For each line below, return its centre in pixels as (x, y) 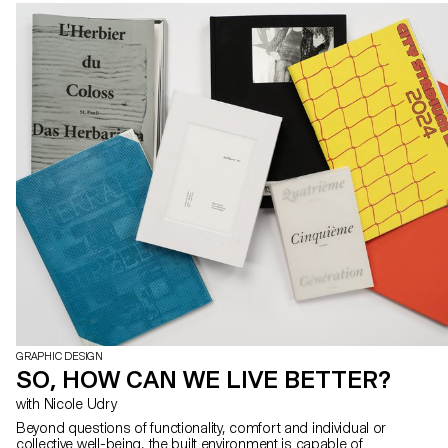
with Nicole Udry (80, 403)
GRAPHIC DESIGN (59, 356)
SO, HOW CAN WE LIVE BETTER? (203, 379)
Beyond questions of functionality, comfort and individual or (201, 427)
